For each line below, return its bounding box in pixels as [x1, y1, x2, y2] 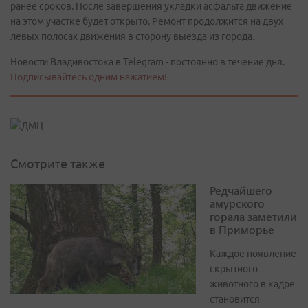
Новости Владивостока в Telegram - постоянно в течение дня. [10, 56, 285, 67]
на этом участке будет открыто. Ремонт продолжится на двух [10, 16, 283, 27]
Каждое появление [210, 248, 296, 260]
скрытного [210, 263, 258, 275]
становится [210, 294, 260, 305]
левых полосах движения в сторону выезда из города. [10, 31, 254, 42]
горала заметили [210, 209, 297, 224]
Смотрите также [10, 157, 105, 171]
